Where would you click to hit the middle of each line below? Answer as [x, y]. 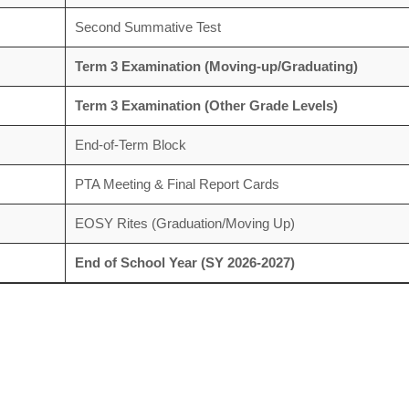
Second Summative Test [147, 27]
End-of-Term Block [132, 145]
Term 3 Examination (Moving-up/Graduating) [216, 66]
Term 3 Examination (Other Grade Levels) [206, 105]
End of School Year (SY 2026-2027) [184, 262]
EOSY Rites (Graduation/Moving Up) [184, 223]
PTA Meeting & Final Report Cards [177, 184]
